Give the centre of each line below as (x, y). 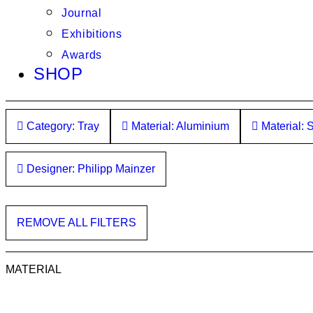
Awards (82, 55)
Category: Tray (61, 126)
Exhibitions (92, 34)
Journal (82, 13)
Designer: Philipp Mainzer (89, 168)
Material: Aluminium (179, 126)
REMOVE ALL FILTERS (77, 222)
